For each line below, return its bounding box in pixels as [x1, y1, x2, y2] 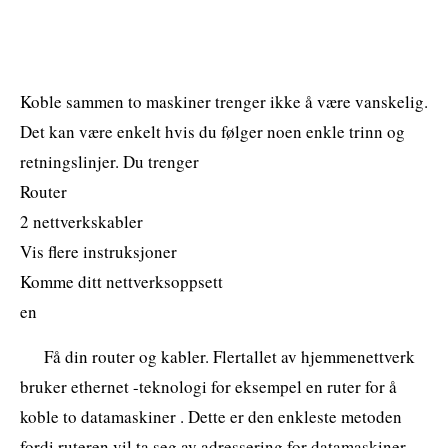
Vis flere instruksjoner [20, 239, 177, 263]
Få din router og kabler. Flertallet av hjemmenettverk [44, 344, 415, 368]
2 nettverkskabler [20, 209, 143, 233]
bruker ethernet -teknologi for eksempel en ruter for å [20, 374, 397, 398]
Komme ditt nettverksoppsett [20, 269, 223, 293]
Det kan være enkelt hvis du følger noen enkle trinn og [20, 119, 405, 143]
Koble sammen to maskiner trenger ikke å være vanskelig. [20, 89, 428, 113]
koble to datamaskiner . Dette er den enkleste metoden [20, 404, 402, 428]
